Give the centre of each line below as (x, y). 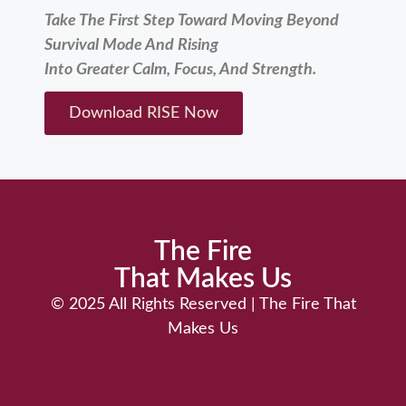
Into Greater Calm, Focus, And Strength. (180, 70)
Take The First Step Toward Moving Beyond (192, 21)
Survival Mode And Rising (131, 46)
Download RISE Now (144, 114)
